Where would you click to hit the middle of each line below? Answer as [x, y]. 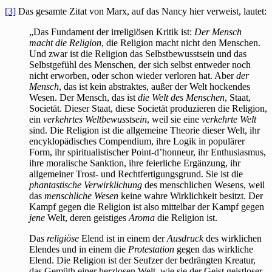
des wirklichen [233, 238]
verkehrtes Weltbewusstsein [95, 119]
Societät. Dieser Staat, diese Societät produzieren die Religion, [148, 108]
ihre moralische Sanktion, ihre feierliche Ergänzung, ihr [135, 163]
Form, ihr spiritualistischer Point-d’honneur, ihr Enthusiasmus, [148, 152]
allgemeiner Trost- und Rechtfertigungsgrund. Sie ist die [136, 174]
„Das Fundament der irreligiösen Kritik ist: [112, 32]
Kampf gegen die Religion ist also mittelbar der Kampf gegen [147, 206]
